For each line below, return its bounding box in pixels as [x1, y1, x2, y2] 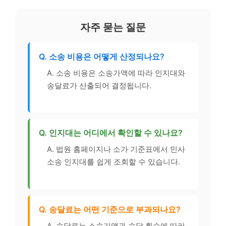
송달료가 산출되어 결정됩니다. [47, 80, 151, 90]
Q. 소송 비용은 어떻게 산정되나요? [39, 51, 164, 62]
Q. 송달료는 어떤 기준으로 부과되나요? [39, 204, 181, 214]
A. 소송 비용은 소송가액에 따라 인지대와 [47, 68, 185, 78]
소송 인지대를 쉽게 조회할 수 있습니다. [47, 157, 180, 167]
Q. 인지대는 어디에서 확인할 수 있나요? [39, 128, 183, 138]
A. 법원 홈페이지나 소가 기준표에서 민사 [47, 144, 185, 154]
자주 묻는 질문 [80, 21, 146, 33]
